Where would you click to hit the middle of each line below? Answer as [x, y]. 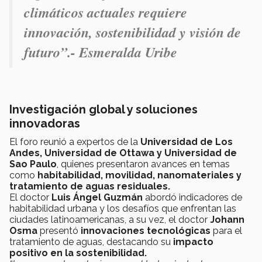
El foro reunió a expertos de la [75, 142]
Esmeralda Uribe [132, 52]
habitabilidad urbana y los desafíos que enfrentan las [123, 208]
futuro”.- [51, 52]
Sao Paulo [33, 164]
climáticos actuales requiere [106, 12]
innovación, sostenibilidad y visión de [132, 32]
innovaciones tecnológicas [146, 230]
